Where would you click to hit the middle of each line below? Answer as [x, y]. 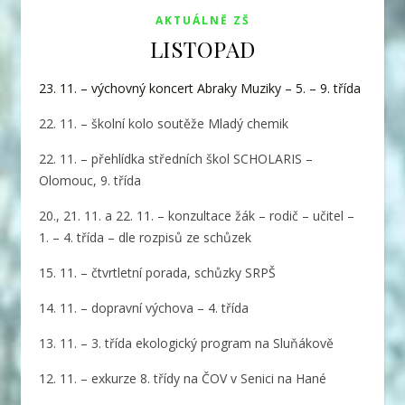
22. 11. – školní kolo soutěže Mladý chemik [164, 123]
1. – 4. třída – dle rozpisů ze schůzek [145, 237]
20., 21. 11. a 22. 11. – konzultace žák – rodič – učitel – [197, 215]
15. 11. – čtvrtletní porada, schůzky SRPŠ [157, 272]
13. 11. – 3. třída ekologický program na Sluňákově [186, 343]
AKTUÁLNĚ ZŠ [202, 20]
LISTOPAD [202, 48]
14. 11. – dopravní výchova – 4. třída [144, 307]
